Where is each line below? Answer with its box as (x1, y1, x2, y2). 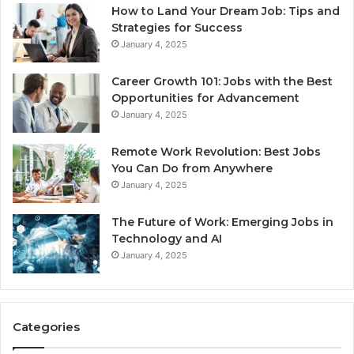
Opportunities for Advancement (111, 90, 299, 105)
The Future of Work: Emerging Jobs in (111, 214, 333, 229)
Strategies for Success (111, 20, 243, 35)
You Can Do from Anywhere (111, 160, 273, 175)
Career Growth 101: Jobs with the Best (111, 73, 333, 88)
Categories (13, 318, 80, 334)
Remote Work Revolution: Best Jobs (111, 144, 321, 159)
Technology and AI (111, 231, 222, 246)
